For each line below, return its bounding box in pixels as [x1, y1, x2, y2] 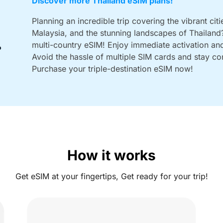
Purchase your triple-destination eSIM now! [32, 64, 193, 74]
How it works [67, 146, 156, 164]
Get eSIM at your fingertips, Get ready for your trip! [15, 171, 208, 181]
